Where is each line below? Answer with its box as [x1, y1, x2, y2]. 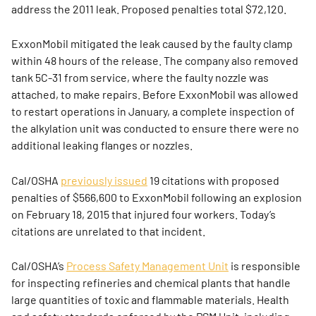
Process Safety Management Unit [66, 259, 229, 273]
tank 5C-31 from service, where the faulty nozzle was [11, 71, 269, 85]
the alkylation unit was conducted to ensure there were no [11, 121, 299, 135]
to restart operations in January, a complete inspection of [11, 104, 295, 119]
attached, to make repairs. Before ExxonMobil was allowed [11, 87, 298, 102]
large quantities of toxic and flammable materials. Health [11, 293, 289, 307]
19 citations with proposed [147, 173, 279, 187]
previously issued [61, 173, 147, 187]
